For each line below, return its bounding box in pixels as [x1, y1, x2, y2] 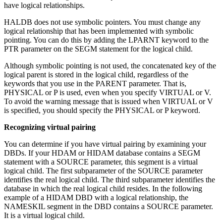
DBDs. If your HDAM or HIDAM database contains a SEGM [4, 148, 200, 157]
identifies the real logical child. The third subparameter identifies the [4, 175, 215, 184]
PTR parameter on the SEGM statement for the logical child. [4, 44, 193, 53]
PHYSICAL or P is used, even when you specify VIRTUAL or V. [4, 88, 211, 97]
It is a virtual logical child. [4, 211, 85, 220]
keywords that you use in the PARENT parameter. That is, [4, 79, 186, 88]
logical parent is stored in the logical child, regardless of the [4, 70, 188, 79]
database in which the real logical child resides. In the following [4, 184, 202, 193]
